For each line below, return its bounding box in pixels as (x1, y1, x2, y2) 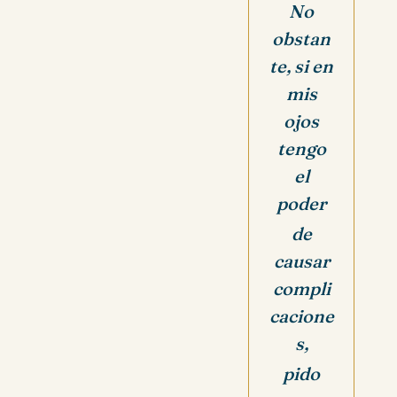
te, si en (269, 55, 333, 78)
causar (273, 250, 330, 273)
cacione (269, 305, 334, 328)
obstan (272, 27, 331, 51)
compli (272, 277, 331, 300)
